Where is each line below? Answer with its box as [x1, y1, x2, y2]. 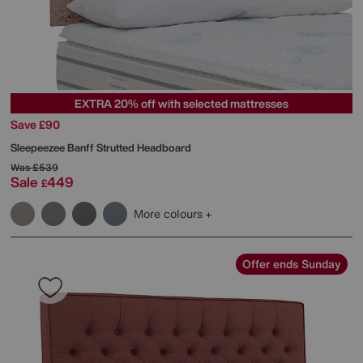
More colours [134, 204, 206, 222]
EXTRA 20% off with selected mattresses [75, 94, 288, 112]
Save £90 [11, 115, 60, 133]
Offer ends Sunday [242, 254, 341, 272]
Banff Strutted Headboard [67, 139, 191, 156]
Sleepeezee [11, 139, 67, 156]
